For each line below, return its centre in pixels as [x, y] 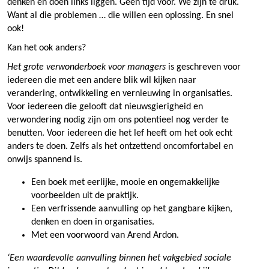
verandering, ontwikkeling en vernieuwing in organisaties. [120, 93]
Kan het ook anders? [47, 48]
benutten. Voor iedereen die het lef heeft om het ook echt [120, 133]
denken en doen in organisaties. [93, 222]
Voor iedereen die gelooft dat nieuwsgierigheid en [105, 107]
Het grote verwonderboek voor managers [86, 67]
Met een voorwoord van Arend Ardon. [105, 235]
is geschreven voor [203, 67]
